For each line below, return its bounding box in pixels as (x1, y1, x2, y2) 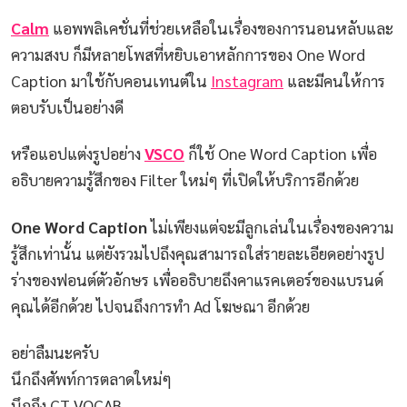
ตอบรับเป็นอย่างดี (11, 95, 124, 117)
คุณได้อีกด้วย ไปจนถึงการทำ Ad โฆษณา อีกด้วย (11, 294, 310, 316)
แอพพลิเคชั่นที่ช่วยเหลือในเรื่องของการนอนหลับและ (53, 16, 393, 38)
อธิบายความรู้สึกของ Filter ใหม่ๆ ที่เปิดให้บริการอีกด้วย (11, 169, 359, 191)
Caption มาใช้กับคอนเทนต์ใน (11, 69, 211, 91)
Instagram (211, 69, 283, 91)
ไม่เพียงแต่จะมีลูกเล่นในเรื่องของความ (151, 215, 393, 237)
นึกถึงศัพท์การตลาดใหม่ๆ (11, 368, 172, 390)
